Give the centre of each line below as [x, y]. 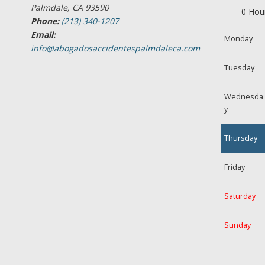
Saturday [240, 196]
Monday [239, 39]
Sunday [238, 225]
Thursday [241, 138]
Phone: [45, 21]
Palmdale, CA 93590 [70, 7]
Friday [235, 167]
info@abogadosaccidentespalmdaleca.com [115, 48]
